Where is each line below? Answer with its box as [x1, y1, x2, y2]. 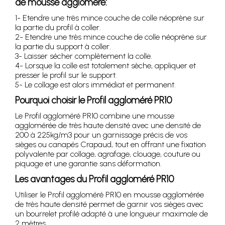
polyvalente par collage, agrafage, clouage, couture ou [15, 149, 200, 159]
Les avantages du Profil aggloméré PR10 [15, 173, 174, 185]
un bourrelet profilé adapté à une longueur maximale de [15, 208, 208, 218]
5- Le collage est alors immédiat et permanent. [15, 79, 176, 89]
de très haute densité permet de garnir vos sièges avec [15, 199, 203, 209]
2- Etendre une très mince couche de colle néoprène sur [15, 32, 207, 42]
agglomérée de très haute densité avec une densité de [15, 120, 201, 130]
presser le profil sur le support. [15, 70, 117, 80]
